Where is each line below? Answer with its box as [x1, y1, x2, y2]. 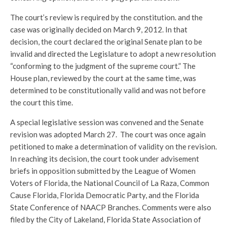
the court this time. [10, 98, 73, 107]
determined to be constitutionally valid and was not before [10, 86, 206, 95]
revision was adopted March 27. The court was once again [10, 130, 206, 139]
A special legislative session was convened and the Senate [10, 118, 204, 127]
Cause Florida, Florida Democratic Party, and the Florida [10, 191, 199, 200]
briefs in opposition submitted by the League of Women [10, 166, 196, 175]
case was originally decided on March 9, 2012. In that [10, 25, 187, 34]
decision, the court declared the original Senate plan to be [10, 37, 202, 46]
